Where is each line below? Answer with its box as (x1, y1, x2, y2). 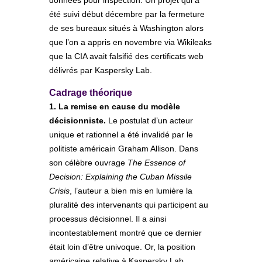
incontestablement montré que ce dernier (49, 228, 202, 238)
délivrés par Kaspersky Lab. (49, 65, 152, 75)
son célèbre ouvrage (49, 158, 127, 168)
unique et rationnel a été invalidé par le (49, 130, 193, 140)
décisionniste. (49, 116, 106, 126)
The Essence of (127, 158, 185, 168)
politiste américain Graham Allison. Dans (49, 144, 198, 154)
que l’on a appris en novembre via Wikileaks (49, 37, 212, 47)
